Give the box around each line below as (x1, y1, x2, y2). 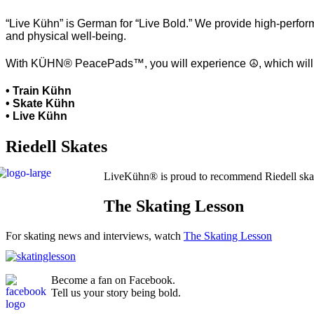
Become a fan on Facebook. (51, 273, 175, 286)
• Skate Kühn (6, 97, 78, 110)
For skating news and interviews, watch (6, 229, 184, 242)
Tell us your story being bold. (51, 286, 181, 299)
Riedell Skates (6, 137, 107, 156)
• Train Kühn (6, 85, 74, 97)
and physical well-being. (6, 30, 126, 43)
